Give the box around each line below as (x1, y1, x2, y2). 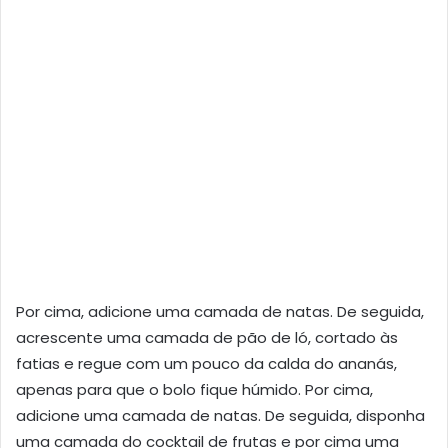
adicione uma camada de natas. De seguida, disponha (16, 404, 425, 426)
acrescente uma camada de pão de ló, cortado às (16, 326, 398, 348)
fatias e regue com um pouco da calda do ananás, (16, 352, 397, 374)
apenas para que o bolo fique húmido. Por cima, (16, 378, 373, 400)
